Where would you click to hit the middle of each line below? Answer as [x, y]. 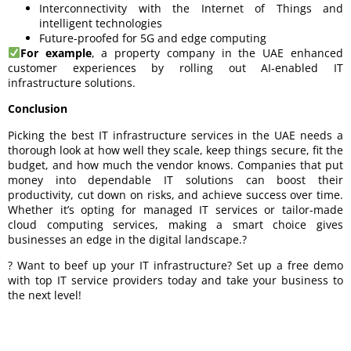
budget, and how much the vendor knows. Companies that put [175, 165]
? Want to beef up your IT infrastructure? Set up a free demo [175, 265]
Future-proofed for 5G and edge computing [153, 38]
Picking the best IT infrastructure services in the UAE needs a [175, 135]
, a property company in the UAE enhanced [217, 52]
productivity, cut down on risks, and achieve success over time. [175, 194]
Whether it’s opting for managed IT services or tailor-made [175, 209]
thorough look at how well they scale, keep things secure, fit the [175, 150]
